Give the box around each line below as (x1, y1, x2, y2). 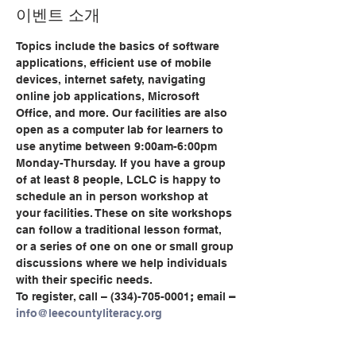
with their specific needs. (16, 273, 153, 286)
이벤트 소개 (16, 6, 100, 25)
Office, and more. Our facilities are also (16, 106, 230, 119)
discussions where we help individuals (16, 257, 230, 269)
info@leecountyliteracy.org (16, 307, 162, 319)
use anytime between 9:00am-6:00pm (16, 140, 220, 153)
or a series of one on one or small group (16, 240, 237, 253)
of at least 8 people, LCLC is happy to (16, 173, 224, 186)
